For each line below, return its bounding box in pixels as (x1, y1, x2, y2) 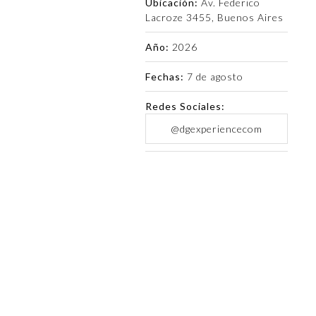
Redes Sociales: (145, 100, 225, 112)
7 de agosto (183, 71, 243, 83)
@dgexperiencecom (170, 123, 262, 135)
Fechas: (145, 71, 184, 83)
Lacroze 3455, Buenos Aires (145, 11, 284, 23)
